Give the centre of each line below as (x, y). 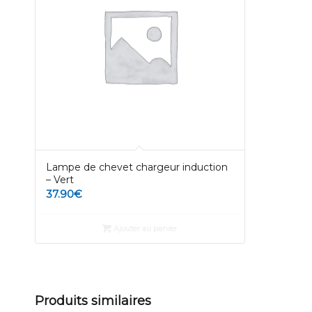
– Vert (60, 180)
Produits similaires (93, 301)
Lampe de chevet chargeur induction (137, 167)
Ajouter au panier (145, 229)
